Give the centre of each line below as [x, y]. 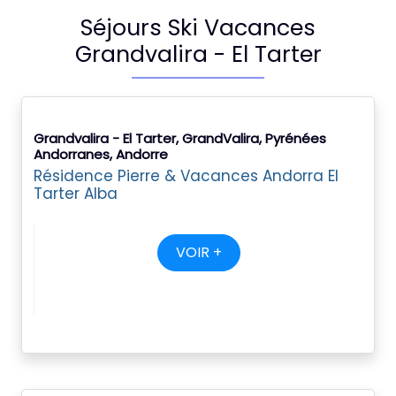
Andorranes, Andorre [101, 154]
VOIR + [198, 252]
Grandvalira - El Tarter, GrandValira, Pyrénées [180, 138]
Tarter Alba [76, 194]
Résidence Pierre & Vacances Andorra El [186, 176]
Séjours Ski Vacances [198, 28]
